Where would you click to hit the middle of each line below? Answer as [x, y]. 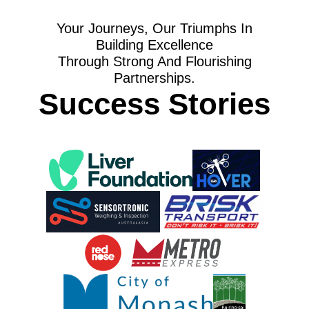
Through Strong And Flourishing [154, 61]
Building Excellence [154, 45]
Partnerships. [154, 78]
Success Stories [154, 104]
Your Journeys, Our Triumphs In [154, 28]
